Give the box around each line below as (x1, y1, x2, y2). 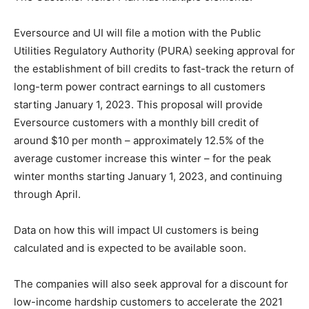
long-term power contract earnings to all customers (14, 80, 266, 94)
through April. (14, 188, 81, 201)
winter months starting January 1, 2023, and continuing (14, 170, 282, 183)
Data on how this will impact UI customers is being (14, 223, 259, 237)
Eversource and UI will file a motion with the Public (14, 26, 261, 40)
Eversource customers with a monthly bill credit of (14, 116, 259, 130)
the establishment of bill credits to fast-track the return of (14, 62, 294, 76)
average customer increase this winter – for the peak (14, 152, 271, 166)
